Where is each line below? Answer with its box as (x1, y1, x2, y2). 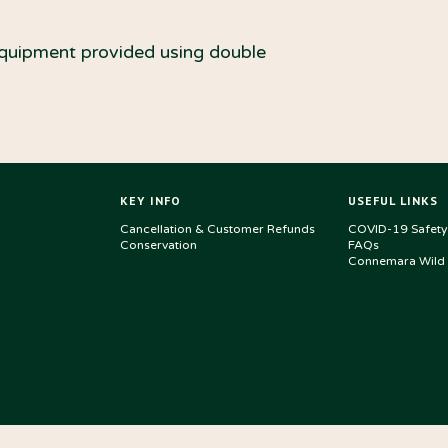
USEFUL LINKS (348, 192, 439, 208)
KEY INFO (120, 192, 182, 208)
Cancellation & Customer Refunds (120, 221, 315, 236)
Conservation (120, 237, 197, 252)
